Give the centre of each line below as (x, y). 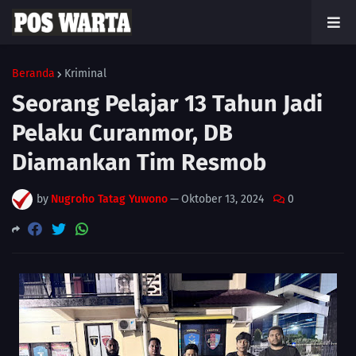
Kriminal (85, 74)
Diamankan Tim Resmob (139, 163)
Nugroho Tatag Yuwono (109, 199)
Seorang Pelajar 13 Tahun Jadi (167, 104)
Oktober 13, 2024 (222, 199)
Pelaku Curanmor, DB (122, 133)
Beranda (33, 74)
